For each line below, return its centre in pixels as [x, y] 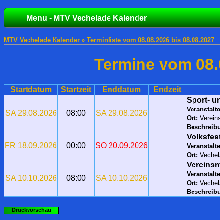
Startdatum [31, 89]
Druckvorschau [31, 209]
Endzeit [167, 89]
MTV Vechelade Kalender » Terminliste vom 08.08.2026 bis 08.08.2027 [109, 40]
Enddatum [122, 89]
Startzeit [76, 89]
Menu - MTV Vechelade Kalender [87, 18]
